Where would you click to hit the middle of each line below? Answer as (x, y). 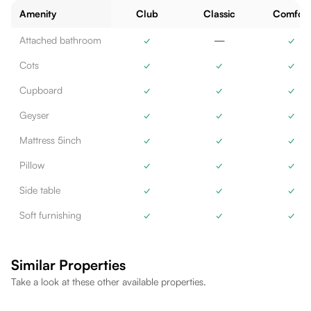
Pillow (32, 165)
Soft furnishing (50, 215)
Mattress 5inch (50, 140)
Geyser (34, 115)
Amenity (38, 14)
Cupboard (41, 90)
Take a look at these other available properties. (109, 281)
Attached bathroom (60, 40)
